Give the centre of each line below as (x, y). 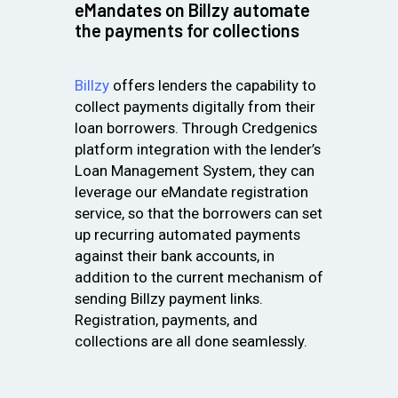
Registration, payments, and (166, 320)
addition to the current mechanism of (199, 278)
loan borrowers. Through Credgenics (196, 128)
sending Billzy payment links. (169, 299)
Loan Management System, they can (195, 171)
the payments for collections (187, 31)
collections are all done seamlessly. (191, 342)
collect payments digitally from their (195, 107)
